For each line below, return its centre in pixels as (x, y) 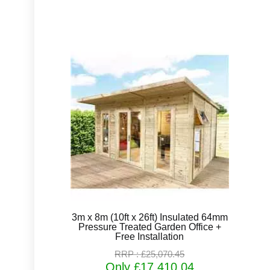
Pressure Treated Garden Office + (149, 227)
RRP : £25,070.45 (150, 254)
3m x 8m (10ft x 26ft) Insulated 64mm (149, 217)
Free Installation (150, 236)
